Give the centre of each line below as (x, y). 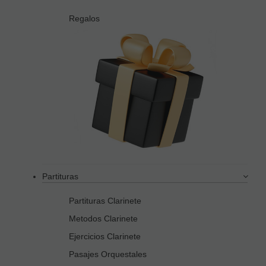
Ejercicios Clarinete (105, 237)
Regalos (84, 19)
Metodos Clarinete (103, 219)
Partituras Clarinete (105, 201)
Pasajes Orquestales (108, 254)
